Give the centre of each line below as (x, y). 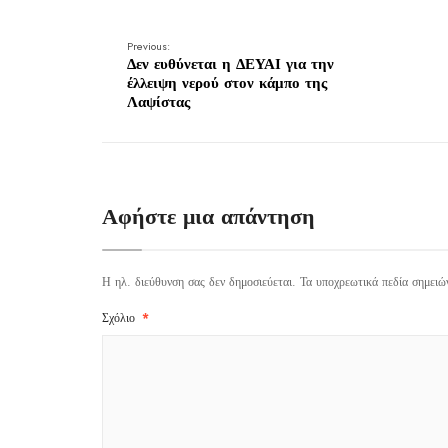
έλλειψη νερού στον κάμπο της (227, 83)
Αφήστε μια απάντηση (208, 216)
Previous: (148, 46)
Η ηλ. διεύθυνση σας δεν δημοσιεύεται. (199, 282)
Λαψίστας (158, 102)
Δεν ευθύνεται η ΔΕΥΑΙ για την (230, 64)
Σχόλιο (120, 318)
